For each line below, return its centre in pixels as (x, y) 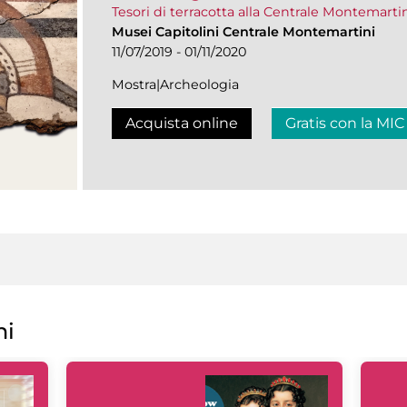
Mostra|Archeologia (175, 84)
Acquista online (182, 123)
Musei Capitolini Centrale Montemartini (243, 31)
